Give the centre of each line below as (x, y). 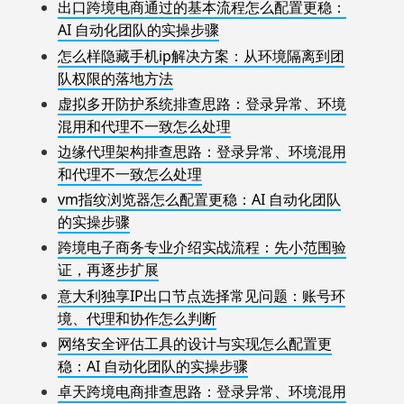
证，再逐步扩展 (108, 270)
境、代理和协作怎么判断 (137, 318)
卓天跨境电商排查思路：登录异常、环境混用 (202, 391)
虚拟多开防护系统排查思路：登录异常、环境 (202, 103)
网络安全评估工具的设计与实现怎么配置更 (195, 343)
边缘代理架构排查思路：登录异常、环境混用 (202, 151)
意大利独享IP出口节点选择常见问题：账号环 (202, 295)
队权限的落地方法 (115, 78)
